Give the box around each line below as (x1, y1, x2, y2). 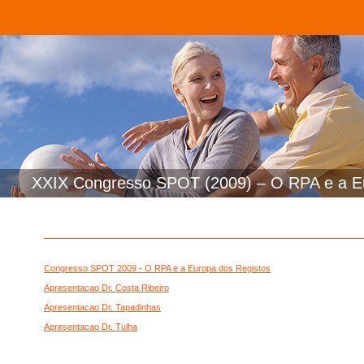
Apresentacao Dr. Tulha (44, 322, 137, 331)
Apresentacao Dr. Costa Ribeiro (44, 283, 169, 292)
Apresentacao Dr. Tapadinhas (44, 302, 161, 312)
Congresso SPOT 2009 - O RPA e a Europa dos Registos (44, 263, 271, 273)
